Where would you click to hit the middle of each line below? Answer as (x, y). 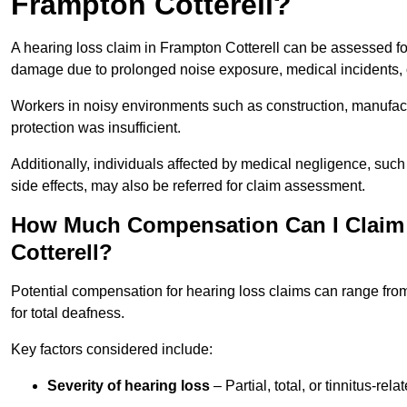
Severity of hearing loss (129, 386)
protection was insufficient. (96, 128)
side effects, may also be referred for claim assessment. (188, 186)
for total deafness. (68, 313)
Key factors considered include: (112, 350)
